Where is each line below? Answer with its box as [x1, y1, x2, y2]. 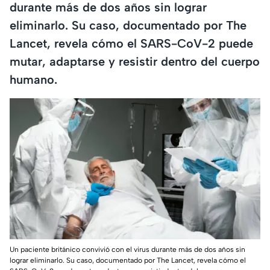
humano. [10, 72, 57, 87]
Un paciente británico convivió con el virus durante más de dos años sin [10, 245, 245, 254]
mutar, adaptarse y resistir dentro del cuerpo [10, 54, 260, 69]
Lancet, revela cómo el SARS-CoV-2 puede [10, 36, 253, 51]
